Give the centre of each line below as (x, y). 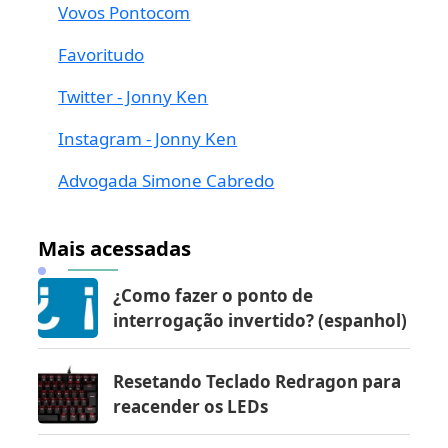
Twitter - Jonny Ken (133, 96)
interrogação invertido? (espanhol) (260, 320)
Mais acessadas (115, 247)
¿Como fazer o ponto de (213, 295)
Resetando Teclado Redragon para (257, 381)
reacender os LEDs (191, 406)
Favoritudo (101, 54)
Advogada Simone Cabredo (166, 180)
